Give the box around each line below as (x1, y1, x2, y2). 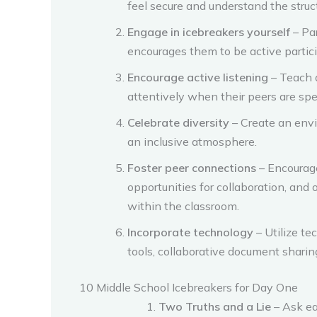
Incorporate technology (127, 224, 253, 239)
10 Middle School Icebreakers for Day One (79, 279, 298, 294)
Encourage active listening (127, 69, 268, 84)
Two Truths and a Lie (158, 299, 271, 313)
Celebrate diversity (127, 115, 229, 129)
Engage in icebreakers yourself (127, 24, 293, 39)
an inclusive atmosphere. (127, 134, 257, 149)
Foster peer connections (127, 160, 256, 175)
